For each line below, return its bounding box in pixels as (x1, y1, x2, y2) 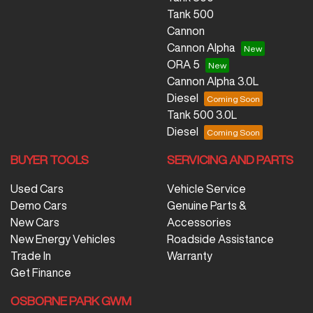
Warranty (167, 249, 212, 261)
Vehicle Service (167, 182, 246, 194)
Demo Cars (10, 199, 67, 211)
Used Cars (10, 182, 64, 194)
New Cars (10, 216, 59, 228)
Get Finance (10, 266, 71, 278)
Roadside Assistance (167, 233, 274, 245)
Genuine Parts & (167, 199, 247, 211)
